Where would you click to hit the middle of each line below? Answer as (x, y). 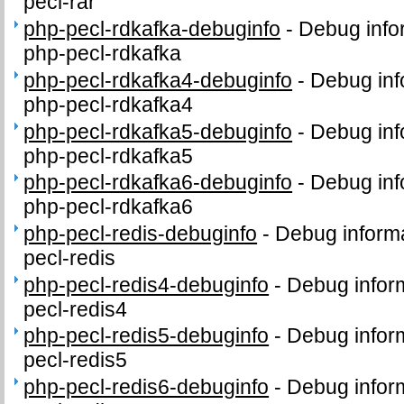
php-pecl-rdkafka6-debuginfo (158, 183)
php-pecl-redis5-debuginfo (147, 336)
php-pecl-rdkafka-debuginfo (152, 29)
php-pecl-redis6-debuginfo (147, 386)
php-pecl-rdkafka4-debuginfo (158, 80)
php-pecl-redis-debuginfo (141, 233)
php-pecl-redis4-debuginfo (147, 285)
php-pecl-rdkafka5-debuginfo (158, 131)
